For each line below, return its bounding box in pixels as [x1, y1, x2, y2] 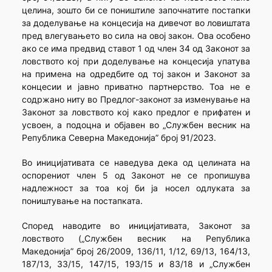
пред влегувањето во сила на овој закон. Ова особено [21, 30, 251, 41]
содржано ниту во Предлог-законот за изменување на [21, 94, 251, 105]
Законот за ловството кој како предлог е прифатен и [21, 107, 251, 118]
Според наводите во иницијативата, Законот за [21, 220, 251, 231]
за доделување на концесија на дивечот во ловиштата [21, 18, 251, 29]
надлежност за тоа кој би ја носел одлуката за [21, 183, 251, 194]
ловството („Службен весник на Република [21, 233, 251, 244]
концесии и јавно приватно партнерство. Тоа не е [21, 81, 251, 92]
